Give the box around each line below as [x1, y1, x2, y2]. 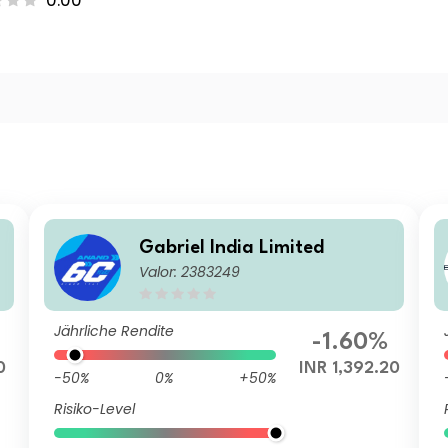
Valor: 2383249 [139, 261, 241, 282]
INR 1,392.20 [299, 360, 401, 377]
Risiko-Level [54, 399, 136, 419]
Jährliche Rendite [54, 321, 175, 341]
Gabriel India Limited [139, 238, 325, 257]
